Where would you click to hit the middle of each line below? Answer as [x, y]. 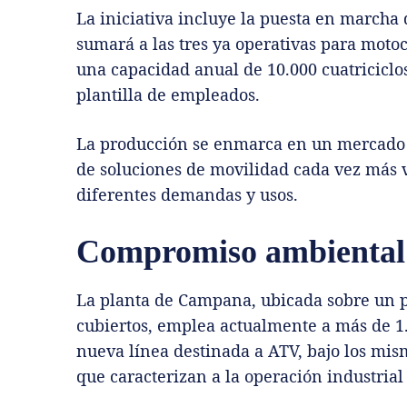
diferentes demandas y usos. [187, 195]
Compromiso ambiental [241, 252]
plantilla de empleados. [168, 95]
